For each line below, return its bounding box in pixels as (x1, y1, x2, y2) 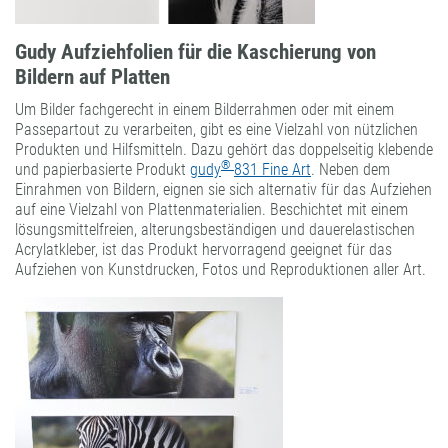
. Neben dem (311, 160, 390, 180)
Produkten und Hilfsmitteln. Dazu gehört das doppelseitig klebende (15, 140, 433, 160)
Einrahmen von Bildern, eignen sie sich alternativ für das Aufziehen (15, 180, 432, 200)
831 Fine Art (234, 160, 311, 180)
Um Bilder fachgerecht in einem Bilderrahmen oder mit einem (15, 100, 394, 120)
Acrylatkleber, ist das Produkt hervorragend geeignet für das (15, 240, 392, 260)
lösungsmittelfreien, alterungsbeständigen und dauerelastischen (15, 220, 415, 240)
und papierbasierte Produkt (15, 160, 190, 180)
